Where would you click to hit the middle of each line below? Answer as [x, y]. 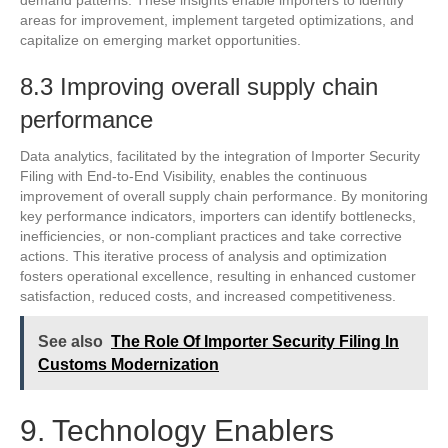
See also [70, 341]
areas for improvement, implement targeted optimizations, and [217, 19]
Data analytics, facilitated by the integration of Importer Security [220, 155]
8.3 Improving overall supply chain [199, 86]
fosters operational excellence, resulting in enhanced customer [218, 275]
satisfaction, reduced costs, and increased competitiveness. [208, 295]
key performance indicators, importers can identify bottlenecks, [218, 215]
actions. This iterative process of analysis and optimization [203, 255]
